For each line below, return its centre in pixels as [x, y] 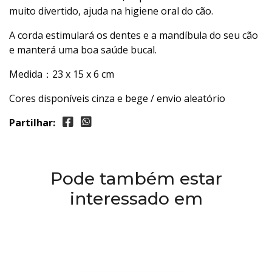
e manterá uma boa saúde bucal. [83, 50]
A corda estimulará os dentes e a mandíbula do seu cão [134, 35]
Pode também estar [136, 178]
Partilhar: [32, 123]
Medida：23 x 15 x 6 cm [62, 74]
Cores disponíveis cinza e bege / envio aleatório [117, 98]
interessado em [136, 199]
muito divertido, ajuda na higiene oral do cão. [111, 11]
